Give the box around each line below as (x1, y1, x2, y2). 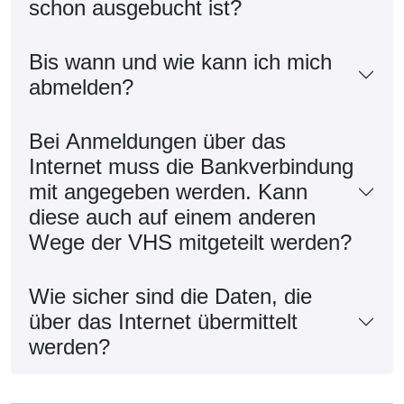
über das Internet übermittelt (29, 308, 298, 334)
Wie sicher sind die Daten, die (29, 283, 312, 308)
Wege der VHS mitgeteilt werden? (29, 229, 352, 254)
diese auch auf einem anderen (29, 204, 316, 229)
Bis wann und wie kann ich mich (29, 49, 332, 74)
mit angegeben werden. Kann (29, 179, 308, 204)
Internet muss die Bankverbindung (29, 153, 353, 179)
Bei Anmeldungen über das (29, 128, 286, 153)
